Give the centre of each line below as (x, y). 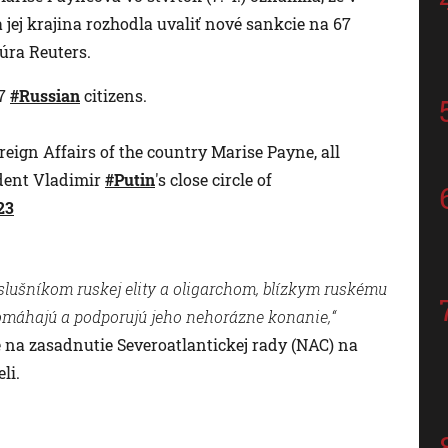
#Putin (130, 179)
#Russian (45, 95)
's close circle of (213, 179)
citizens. (113, 95)
